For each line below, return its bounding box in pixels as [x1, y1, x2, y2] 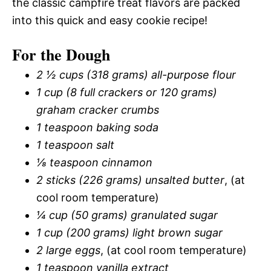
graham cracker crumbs [36, 103, 159, 117]
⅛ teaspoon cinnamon [36, 156, 152, 169]
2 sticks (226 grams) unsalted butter [36, 174, 224, 187]
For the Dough [12, 43, 110, 67]
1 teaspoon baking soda [36, 121, 158, 134]
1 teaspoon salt [36, 139, 114, 152]
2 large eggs [36, 244, 100, 257]
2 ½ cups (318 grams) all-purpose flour [36, 68, 236, 82]
